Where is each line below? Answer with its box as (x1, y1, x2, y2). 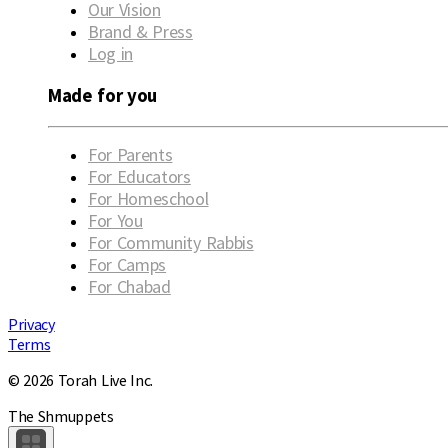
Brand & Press (88, 20, 193, 44)
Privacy (8, 313, 55, 334)
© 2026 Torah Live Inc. (8, 369, 153, 390)
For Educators (88, 164, 191, 188)
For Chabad (88, 274, 171, 298)
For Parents (88, 142, 173, 166)
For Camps (88, 252, 167, 276)
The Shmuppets (8, 405, 114, 426)
